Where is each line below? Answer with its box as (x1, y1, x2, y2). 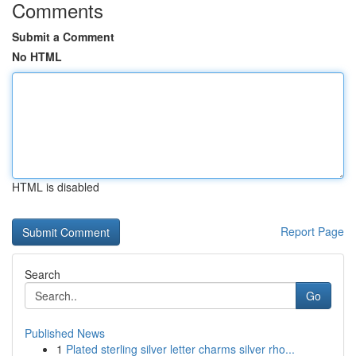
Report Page (281, 223, 344, 239)
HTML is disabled (12, 179, 99, 195)
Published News (25, 325, 105, 341)
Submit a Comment (12, 29, 114, 44)
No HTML (12, 48, 62, 64)
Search (25, 266, 60, 282)
